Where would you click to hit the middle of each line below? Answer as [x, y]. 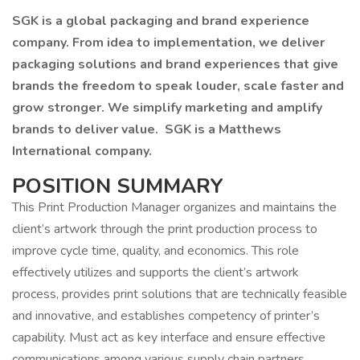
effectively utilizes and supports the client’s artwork [155, 272]
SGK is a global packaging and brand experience [161, 21]
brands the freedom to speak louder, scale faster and [178, 86]
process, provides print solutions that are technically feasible [180, 294]
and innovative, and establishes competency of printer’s [166, 316]
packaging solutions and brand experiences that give [175, 64]
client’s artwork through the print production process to [165, 229]
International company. [84, 151]
